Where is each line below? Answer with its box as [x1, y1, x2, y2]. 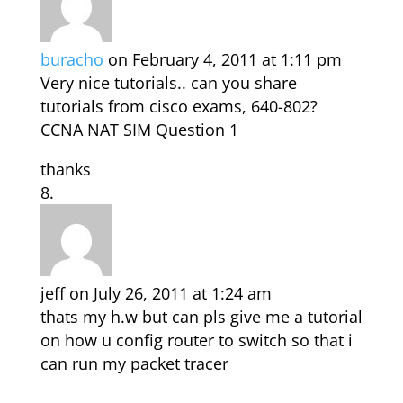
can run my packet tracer [40, 353, 228, 375]
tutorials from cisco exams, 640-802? [40, 95, 318, 118]
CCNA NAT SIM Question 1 [40, 119, 238, 141]
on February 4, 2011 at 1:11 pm [107, 49, 342, 71]
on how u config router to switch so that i [40, 329, 353, 352]
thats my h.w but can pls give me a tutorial [40, 306, 363, 328]
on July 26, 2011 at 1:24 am [68, 282, 272, 305]
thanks [40, 158, 91, 181]
